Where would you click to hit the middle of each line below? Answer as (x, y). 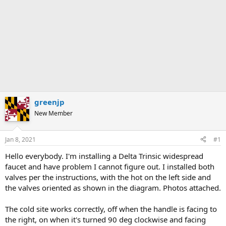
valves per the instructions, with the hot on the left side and (108, 177)
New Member (53, 113)
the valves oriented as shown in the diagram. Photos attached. (113, 187)
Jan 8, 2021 (20, 139)
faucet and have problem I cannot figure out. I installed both (110, 166)
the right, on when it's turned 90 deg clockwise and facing (105, 219)
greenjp (49, 102)
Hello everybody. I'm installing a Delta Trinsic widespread (104, 156)
